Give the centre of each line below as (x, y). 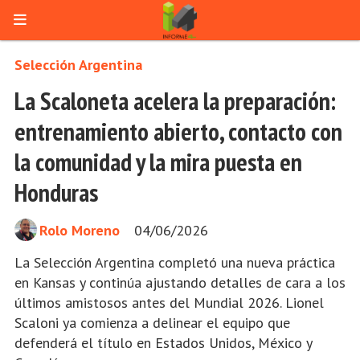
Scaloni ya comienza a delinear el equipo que (152, 322)
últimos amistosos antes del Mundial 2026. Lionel (169, 302)
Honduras (56, 192)
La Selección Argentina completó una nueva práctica (175, 262)
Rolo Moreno (80, 230)
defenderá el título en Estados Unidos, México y (163, 342)
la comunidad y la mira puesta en (158, 162)
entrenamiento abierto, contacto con (178, 131)
